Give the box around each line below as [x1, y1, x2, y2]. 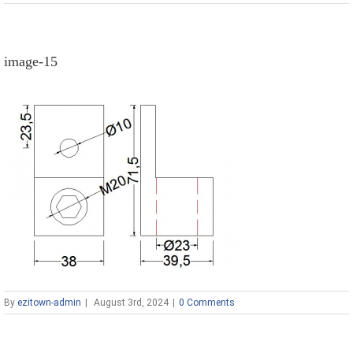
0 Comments [179, 297, 235, 308]
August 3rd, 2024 [94, 297, 169, 308]
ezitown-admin [17, 297, 81, 308]
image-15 [4, 54, 58, 69]
